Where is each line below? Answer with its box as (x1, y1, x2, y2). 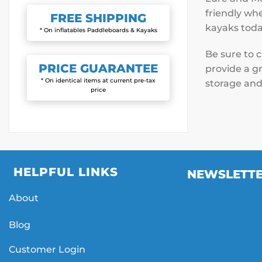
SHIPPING (82, 11, 146, 25)
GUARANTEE (77, 61, 158, 75)
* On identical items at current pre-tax (41, 76, 156, 84)
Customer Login (9, 244, 85, 256)
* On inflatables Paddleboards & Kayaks (39, 26, 157, 34)
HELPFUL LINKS (13, 164, 118, 179)
